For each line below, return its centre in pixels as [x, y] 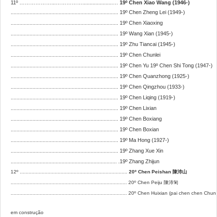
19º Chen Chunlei [140, 55]
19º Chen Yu [134, 65]
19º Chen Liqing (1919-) [147, 97]
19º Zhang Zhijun [139, 161]
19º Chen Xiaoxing [141, 23]
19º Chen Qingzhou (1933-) [152, 87]
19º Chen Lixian [138, 108]
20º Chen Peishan [151, 172]
